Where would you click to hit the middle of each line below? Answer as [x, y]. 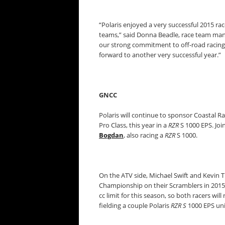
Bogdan [111, 135]
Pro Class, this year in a [134, 125]
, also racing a [144, 135]
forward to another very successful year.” [160, 55]
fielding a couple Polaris [135, 205]
